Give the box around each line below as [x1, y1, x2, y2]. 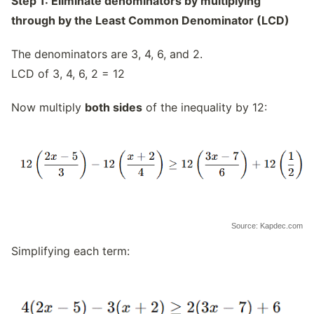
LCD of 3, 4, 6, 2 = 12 [11, 67, 125, 81]
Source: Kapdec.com [231, 221, 303, 231]
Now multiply [11, 100, 85, 114]
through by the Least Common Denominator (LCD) [11, 13, 289, 27]
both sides [85, 100, 142, 114]
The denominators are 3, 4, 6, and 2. [11, 47, 203, 61]
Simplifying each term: [11, 244, 130, 259]
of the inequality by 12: [142, 100, 267, 114]
